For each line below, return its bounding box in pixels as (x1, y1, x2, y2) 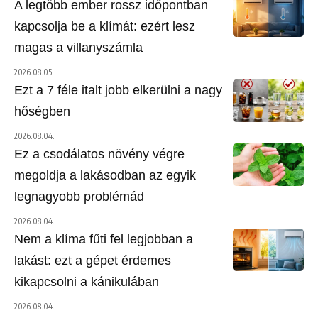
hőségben (14, 104, 70, 119)
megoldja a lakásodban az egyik (14, 168, 196, 182)
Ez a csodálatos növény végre (14, 147, 185, 161)
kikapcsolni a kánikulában (14, 275, 159, 289)
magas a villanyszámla (14, 40, 143, 55)
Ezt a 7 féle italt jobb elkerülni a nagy (14, 83, 222, 97)
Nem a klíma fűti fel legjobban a (14, 232, 193, 246)
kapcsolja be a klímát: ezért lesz (14, 19, 195, 33)
